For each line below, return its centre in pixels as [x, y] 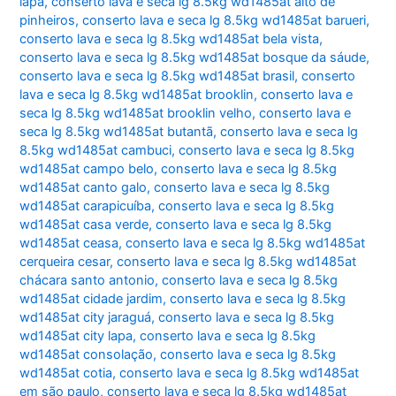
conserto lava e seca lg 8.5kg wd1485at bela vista [170, 39]
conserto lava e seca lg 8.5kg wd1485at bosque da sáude [193, 58]
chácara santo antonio [88, 281]
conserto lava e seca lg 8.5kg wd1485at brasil [157, 76]
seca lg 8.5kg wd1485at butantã [117, 132]
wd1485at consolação [87, 355]
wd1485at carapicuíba [86, 206]
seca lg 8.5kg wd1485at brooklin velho [136, 114]
